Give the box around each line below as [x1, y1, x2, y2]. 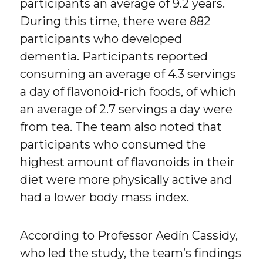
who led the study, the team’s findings [20, 246, 242, 261]
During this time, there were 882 [20, 14, 211, 29]
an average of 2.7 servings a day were [20, 102, 233, 117]
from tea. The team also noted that [20, 120, 222, 134]
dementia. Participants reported [20, 49, 208, 64]
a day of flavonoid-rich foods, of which [20, 85, 237, 99]
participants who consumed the [20, 137, 207, 152]
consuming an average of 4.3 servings [20, 67, 237, 82]
